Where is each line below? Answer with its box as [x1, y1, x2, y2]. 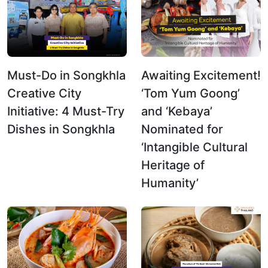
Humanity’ [141, 175, 199, 190]
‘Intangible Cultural [141, 139, 248, 154]
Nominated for [141, 121, 223, 136]
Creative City [7, 86, 81, 100]
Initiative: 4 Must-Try [7, 103, 124, 118]
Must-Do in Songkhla [7, 68, 126, 83]
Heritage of [141, 157, 205, 172]
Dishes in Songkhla [7, 121, 115, 136]
